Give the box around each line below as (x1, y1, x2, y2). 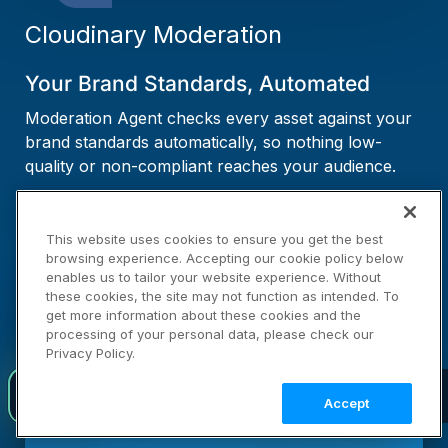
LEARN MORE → (25, 193, 149, 214)
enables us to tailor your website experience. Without (46, 269, 381, 285)
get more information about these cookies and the (46, 307, 361, 323)
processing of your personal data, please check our (46, 326, 374, 342)
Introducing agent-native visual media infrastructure (58, 385, 417, 405)
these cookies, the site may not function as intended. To (46, 288, 399, 304)
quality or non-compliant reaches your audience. (25, 156, 396, 177)
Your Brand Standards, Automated (25, 71, 370, 97)
